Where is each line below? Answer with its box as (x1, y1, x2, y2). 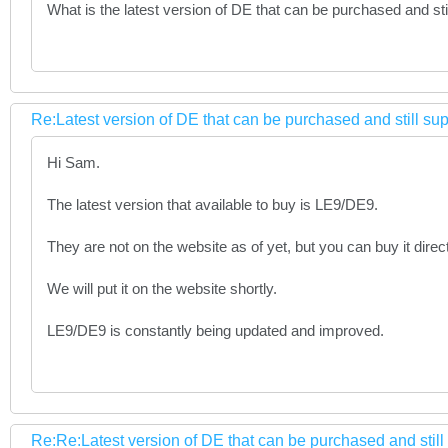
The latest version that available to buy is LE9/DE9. (47, 196, 378, 213)
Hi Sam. (47, 154, 100, 171)
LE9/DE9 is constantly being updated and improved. (47, 322, 384, 339)
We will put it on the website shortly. (47, 280, 281, 297)
